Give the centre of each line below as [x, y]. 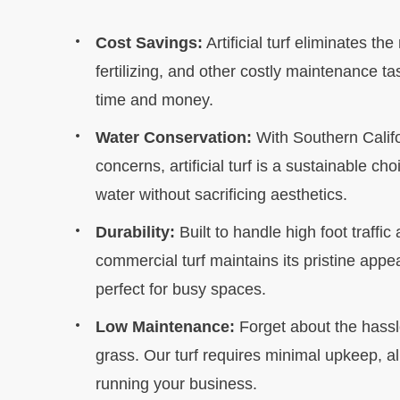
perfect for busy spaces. [181, 289]
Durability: [135, 232]
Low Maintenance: [165, 327]
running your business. [176, 384]
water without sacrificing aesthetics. [221, 195]
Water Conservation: [174, 137]
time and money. [154, 100]
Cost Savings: [149, 43]
